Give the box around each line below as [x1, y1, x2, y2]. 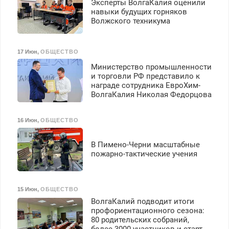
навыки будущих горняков [90, 7, 187, 17]
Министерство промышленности [90, 62, 212, 72]
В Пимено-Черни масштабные [90, 140, 200, 150]
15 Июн [17, 186, 37, 192]
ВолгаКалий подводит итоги [90, 196, 194, 206]
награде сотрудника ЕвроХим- [90, 80, 200, 90]
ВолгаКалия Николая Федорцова [90, 89, 212, 99]
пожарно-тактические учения [90, 149, 197, 159]
